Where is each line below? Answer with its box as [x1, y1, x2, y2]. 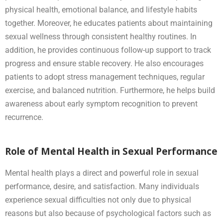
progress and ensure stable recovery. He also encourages [5, 58, 204, 68]
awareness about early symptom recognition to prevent [5, 99, 198, 109]
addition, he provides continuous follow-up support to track [5, 45, 211, 55]
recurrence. [5, 112, 45, 122]
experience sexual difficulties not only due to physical [5, 195, 191, 205]
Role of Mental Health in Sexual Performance [5, 144, 218, 158]
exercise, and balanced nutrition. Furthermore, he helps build [5, 85, 215, 95]
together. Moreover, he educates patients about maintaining [5, 18, 213, 28]
